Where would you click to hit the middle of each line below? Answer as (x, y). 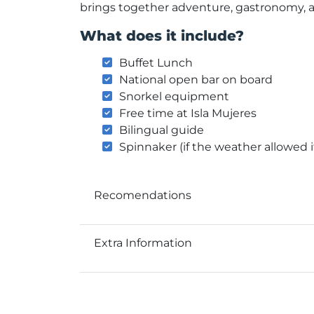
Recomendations (143, 196)
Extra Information (143, 243)
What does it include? (162, 35)
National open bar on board (197, 79)
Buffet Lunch (157, 62)
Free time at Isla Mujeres (189, 113)
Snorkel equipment (176, 96)
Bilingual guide (162, 130)
